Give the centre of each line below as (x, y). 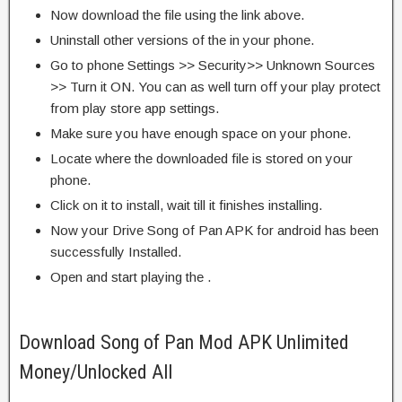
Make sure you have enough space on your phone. (201, 133)
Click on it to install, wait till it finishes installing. (186, 205)
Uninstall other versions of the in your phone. (182, 39)
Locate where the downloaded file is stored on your (201, 158)
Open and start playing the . (131, 276)
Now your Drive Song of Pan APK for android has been (214, 230)
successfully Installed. (116, 251)
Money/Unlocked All (96, 371)
